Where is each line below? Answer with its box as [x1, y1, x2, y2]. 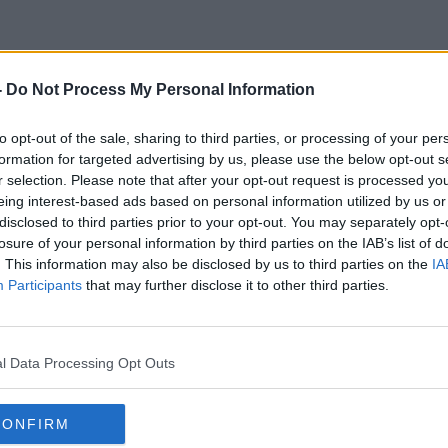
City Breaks [138, 122, 310, 156]
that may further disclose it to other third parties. [82, 277, 389, 293]
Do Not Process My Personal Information [6, 81, 315, 98]
